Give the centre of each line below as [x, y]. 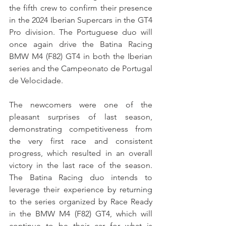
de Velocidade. [36, 80]
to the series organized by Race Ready [81, 202]
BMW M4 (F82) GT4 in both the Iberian [81, 56]
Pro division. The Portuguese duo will [81, 32]
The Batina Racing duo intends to [81, 177]
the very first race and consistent [81, 141]
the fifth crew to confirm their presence [81, 8]
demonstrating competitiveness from [81, 129]
